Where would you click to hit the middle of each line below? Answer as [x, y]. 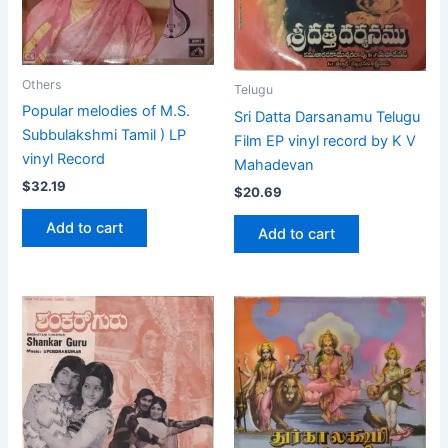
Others [42, 84]
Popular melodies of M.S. [106, 110]
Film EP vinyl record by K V [325, 140]
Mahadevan [274, 164]
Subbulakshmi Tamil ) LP [104, 134]
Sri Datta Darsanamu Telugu [327, 116]
